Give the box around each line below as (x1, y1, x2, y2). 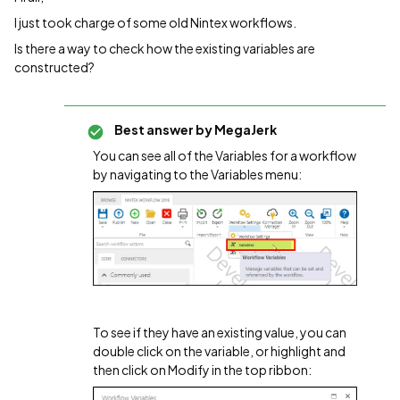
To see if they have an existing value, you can (93, 324, 346, 341)
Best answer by (114, 121, 212, 137)
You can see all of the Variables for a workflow (93, 147, 356, 163)
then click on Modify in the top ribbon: (93, 362, 312, 379)
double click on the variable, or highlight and (93, 343, 346, 360)
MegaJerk (212, 121, 277, 137)
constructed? (14, 59, 95, 75)
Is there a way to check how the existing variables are (14, 40, 315, 56)
